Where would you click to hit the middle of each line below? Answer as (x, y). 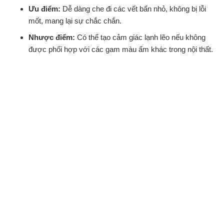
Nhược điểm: (52, 37)
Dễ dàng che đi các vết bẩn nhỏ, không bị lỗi (133, 9)
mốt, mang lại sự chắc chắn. (75, 21)
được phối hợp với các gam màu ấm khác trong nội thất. (121, 49)
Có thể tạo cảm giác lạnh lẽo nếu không (140, 37)
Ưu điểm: (44, 9)
